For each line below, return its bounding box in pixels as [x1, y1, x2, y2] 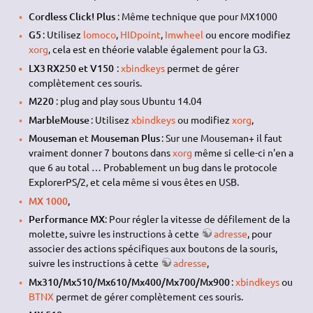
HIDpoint [119, 28, 161, 41]
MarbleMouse [28, 112, 89, 126]
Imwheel [164, 28, 203, 41]
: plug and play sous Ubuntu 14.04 [53, 94, 202, 108]
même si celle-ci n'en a [191, 146, 293, 159]
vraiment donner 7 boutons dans [28, 146, 173, 159]
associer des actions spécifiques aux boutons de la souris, [28, 242, 277, 255]
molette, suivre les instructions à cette [28, 227, 201, 240]
